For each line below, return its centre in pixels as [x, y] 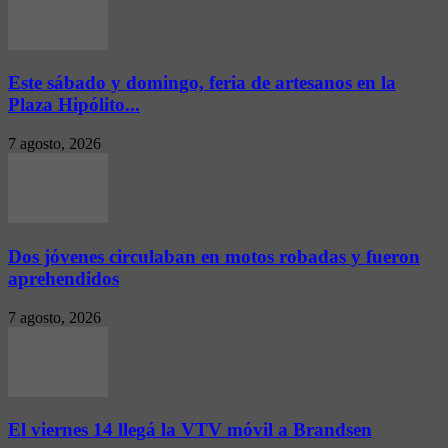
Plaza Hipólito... [74, 105]
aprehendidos [63, 278]
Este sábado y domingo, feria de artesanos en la [202, 83]
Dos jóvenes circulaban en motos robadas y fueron [214, 256]
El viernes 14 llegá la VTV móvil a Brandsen [190, 430]
